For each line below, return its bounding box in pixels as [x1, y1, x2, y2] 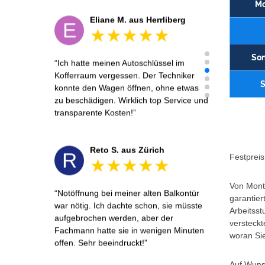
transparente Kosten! [54, 108, 133, 118]
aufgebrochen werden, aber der [54, 213, 173, 223]
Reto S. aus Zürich [90, 145, 164, 155]
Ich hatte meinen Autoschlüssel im [57, 58, 185, 68]
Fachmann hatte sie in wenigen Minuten [54, 225, 204, 235]
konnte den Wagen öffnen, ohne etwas [54, 83, 199, 93]
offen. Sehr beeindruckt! [54, 238, 144, 248]
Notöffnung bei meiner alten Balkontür [57, 188, 199, 198]
